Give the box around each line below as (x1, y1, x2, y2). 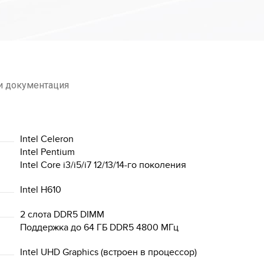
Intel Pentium (20, 146, 75, 158)
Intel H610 (20, 184, 61, 196)
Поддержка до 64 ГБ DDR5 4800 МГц (20, 222, 179, 233)
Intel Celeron (20, 133, 74, 145)
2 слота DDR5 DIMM (20, 209, 104, 220)
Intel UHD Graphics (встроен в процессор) (20, 246, 197, 258)
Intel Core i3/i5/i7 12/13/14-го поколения (20, 159, 186, 171)
